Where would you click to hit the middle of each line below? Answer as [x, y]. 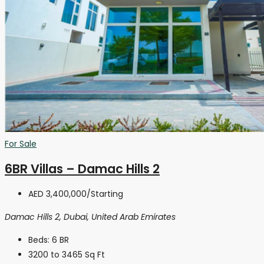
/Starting [105, 194]
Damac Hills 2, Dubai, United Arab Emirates [90, 217]
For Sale [21, 143]
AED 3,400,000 [57, 194]
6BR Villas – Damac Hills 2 [82, 169]
